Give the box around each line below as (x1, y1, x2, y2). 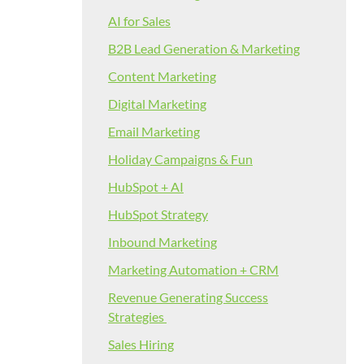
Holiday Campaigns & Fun (108, 151, 253, 167)
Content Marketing (108, 68, 216, 84)
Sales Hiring (108, 336, 174, 353)
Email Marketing (108, 123, 200, 140)
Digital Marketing (108, 96, 206, 112)
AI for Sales (108, 13, 171, 29)
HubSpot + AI (108, 179, 184, 195)
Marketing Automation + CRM (108, 262, 279, 278)
